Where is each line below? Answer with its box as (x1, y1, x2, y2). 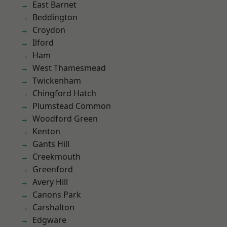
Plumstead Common (32, 100, 111, 111)
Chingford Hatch (32, 88, 96, 99)
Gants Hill (32, 138, 69, 149)
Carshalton (32, 202, 74, 213)
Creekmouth (32, 151, 81, 162)
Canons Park (32, 189, 81, 200)
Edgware (32, 214, 66, 225)
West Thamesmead (32, 62, 106, 73)
